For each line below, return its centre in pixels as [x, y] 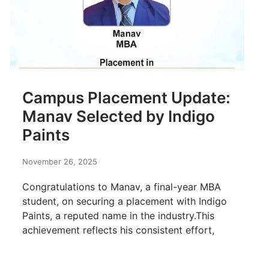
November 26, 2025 [60, 162]
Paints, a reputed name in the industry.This [118, 216]
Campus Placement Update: [126, 98]
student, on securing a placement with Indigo [125, 201]
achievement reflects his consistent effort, [118, 230]
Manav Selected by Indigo [119, 116]
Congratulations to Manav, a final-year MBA [122, 187]
